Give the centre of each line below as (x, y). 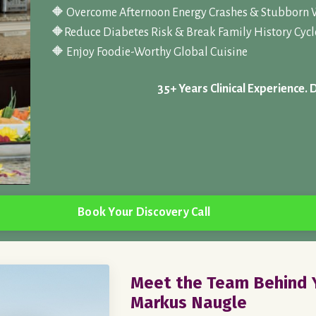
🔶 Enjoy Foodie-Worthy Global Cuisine (150, 52)
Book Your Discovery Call (144, 213)
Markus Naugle (189, 302)
